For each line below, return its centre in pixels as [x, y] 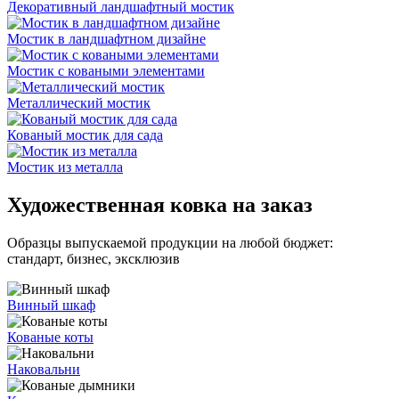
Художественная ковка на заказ [160, 205]
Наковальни [44, 370]
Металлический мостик [79, 103]
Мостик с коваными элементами [106, 71]
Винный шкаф [51, 305]
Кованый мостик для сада [85, 135]
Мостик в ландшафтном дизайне [106, 39]
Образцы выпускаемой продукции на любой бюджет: [170, 243]
